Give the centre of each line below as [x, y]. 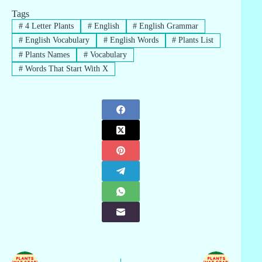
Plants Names [46, 54]
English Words [133, 40]
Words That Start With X [65, 69]
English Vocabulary [56, 40]
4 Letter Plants [48, 26]
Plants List [195, 40]
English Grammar [168, 26]
